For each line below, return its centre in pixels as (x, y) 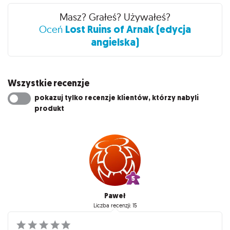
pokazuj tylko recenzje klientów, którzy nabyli (117, 98)
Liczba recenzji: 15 (115, 206)
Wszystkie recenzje (49, 83)
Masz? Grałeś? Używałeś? (115, 17)
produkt (50, 108)
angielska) (115, 42)
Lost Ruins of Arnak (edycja (128, 29)
